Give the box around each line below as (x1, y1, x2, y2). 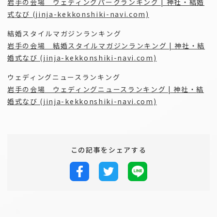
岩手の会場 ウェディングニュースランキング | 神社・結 (7, 84, 204, 94)
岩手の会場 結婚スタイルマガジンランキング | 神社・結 (7, 41, 205, 51)
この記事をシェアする (70, 145, 147, 155)
